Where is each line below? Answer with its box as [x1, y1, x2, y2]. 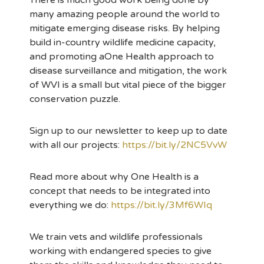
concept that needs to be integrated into [29, 185, 210, 197]
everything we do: [29, 199, 111, 211]
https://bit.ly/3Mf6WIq [111, 199, 212, 211]
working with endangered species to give [29, 245, 212, 257]
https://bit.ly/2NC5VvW [122, 139, 227, 151]
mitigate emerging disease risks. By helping [29, 22, 220, 34]
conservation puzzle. [29, 93, 120, 105]
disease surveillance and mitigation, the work [29, 65, 227, 77]
